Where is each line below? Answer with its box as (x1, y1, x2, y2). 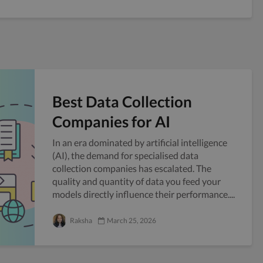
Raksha (69, 216, 92, 225)
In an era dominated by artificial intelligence (52, 137, 227, 148)
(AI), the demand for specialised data (52, 150, 198, 161)
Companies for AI (52, 112, 170, 131)
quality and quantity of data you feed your (52, 176, 221, 187)
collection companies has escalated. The (52, 163, 211, 174)
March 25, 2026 (107, 216, 156, 225)
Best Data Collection (52, 92, 192, 111)
